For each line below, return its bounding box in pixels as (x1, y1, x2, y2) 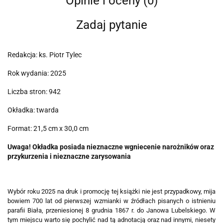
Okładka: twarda (7, 106, 59, 114)
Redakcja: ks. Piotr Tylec (7, 51, 82, 59)
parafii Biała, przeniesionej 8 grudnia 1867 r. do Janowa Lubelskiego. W (7, 207, 216, 215)
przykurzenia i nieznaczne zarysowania (7, 152, 131, 161)
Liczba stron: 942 (7, 88, 61, 96)
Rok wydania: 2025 (7, 69, 66, 78)
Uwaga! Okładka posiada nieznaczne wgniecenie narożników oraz (7, 143, 214, 151)
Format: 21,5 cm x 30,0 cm (7, 124, 89, 133)
